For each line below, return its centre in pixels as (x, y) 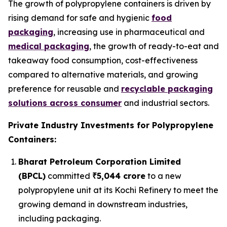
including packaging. (60, 218)
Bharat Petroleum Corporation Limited (100, 162)
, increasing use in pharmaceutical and (129, 32)
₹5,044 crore (119, 176)
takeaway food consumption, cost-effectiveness (103, 60)
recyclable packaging (167, 89)
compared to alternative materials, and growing (103, 74)
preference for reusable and (65, 89)
